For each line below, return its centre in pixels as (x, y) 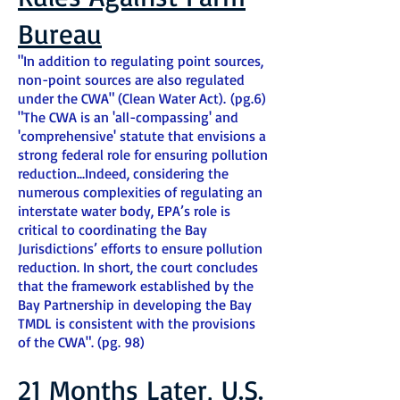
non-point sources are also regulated (131, 79)
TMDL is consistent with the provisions (137, 323)
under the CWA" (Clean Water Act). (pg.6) (142, 98)
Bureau (60, 33)
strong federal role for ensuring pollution (143, 154)
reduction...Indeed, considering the (123, 173)
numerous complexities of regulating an (140, 192)
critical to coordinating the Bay (112, 229)
